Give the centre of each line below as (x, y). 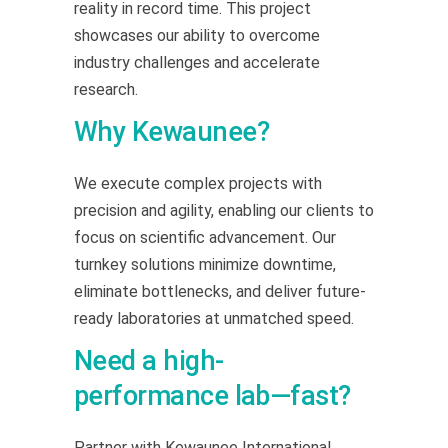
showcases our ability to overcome (197, 35)
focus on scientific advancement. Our (205, 237)
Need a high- (149, 360)
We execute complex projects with (198, 183)
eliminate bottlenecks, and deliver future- (220, 291)
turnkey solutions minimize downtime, (205, 264)
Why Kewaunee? (171, 131)
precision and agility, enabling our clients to (224, 210)
